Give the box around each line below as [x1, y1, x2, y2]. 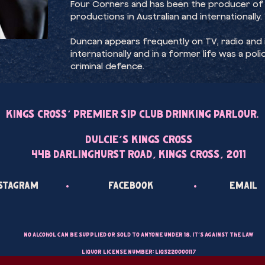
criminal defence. [70, 61, 144, 72]
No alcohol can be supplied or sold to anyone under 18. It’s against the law [24, 232, 254, 238]
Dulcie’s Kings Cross [85, 135, 193, 146]
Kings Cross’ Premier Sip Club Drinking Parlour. [5, 109, 259, 120]
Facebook [108, 182, 154, 191]
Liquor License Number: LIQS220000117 [82, 249, 196, 256]
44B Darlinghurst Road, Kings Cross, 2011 [31, 150, 246, 160]
